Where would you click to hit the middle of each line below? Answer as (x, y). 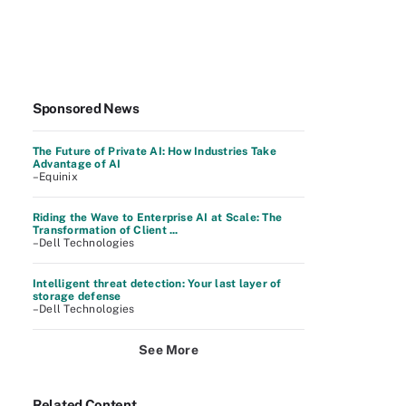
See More (169, 350)
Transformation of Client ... (106, 230)
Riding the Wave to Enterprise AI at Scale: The (158, 217)
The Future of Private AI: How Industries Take (155, 151)
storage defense (77, 296)
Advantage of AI (77, 164)
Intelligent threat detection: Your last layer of (157, 284)
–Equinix (55, 177)
